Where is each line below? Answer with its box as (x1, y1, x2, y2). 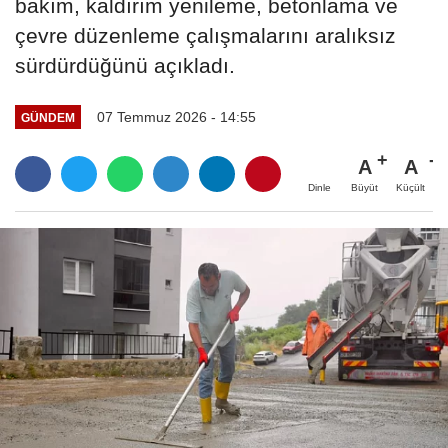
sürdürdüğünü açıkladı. (15, 54, 235, 78)
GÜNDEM (20, 110, 75, 124)
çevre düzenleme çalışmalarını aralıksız (15, 24, 396, 48)
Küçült (396, 182, 425, 194)
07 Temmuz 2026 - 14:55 (96, 109, 256, 126)
